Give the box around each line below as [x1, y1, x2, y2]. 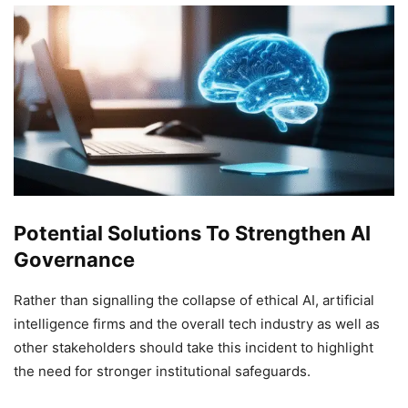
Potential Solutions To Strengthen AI [14, 221, 371, 246]
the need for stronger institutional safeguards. [14, 362, 311, 381]
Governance [14, 248, 135, 272]
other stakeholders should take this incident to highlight [14, 339, 373, 357]
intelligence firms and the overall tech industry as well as [14, 315, 380, 333]
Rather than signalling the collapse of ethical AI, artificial [14, 291, 374, 310]
